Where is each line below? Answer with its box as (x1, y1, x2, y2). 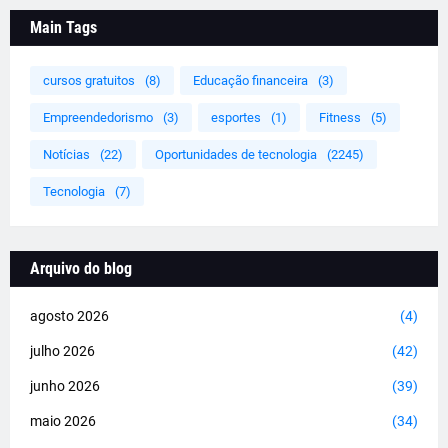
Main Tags (30, 18, 97, 38)
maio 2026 (30, 413, 96, 430)
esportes (211, 110, 261, 126)
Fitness (319, 110, 361, 126)
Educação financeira (193, 73, 308, 89)
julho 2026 (30, 343, 95, 360)
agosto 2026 (30, 308, 109, 325)
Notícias (43, 147, 90, 163)
